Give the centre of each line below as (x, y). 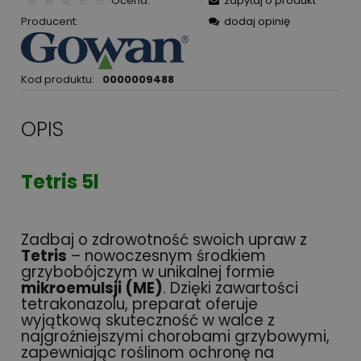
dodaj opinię (257, 21)
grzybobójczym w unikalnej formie (148, 272)
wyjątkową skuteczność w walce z (148, 321)
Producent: (50, 21)
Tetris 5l (60, 181)
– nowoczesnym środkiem (166, 256)
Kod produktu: (58, 79)
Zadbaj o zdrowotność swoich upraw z (164, 240)
